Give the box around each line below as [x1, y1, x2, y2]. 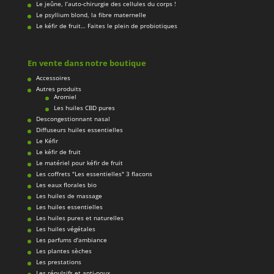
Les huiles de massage [35, 191, 102, 201]
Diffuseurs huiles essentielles [35, 125, 123, 135]
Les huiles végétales [35, 224, 95, 234]
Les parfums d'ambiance [35, 235, 107, 245]
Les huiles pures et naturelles [35, 213, 124, 223]
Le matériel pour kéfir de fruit [35, 158, 123, 168]
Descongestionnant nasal [35, 114, 110, 124]
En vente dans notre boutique [27, 57, 146, 69]
